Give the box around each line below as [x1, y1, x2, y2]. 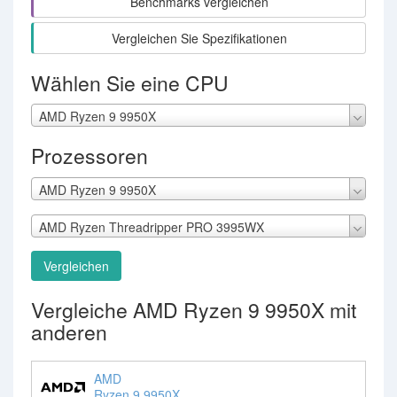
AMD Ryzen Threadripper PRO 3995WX [39, 217, 264, 236]
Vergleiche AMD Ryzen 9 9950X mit [31, 294, 356, 324]
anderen [31, 316, 107, 346]
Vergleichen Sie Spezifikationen [112, 29, 287, 47]
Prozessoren [31, 141, 148, 171]
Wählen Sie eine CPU [31, 68, 229, 97]
